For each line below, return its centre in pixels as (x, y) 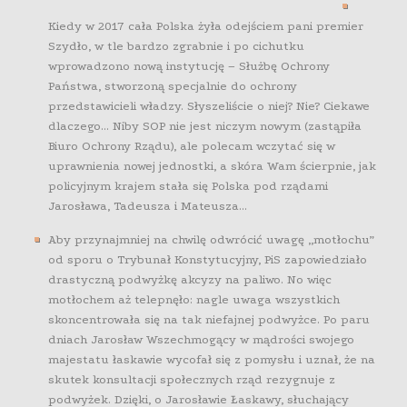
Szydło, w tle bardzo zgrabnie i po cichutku (177, 46)
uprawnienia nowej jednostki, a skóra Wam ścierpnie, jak (213, 166)
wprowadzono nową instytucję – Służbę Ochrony (189, 66)
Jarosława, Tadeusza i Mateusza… (148, 206)
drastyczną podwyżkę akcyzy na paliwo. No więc (190, 279)
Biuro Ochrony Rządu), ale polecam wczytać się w (192, 146)
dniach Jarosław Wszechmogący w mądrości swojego (202, 339)
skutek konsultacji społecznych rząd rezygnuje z (192, 379)
